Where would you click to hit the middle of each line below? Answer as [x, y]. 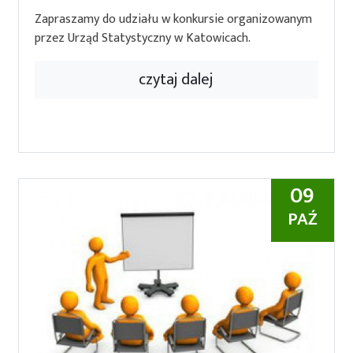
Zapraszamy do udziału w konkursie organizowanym [174, 19]
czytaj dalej [176, 80]
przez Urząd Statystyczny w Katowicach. [145, 38]
